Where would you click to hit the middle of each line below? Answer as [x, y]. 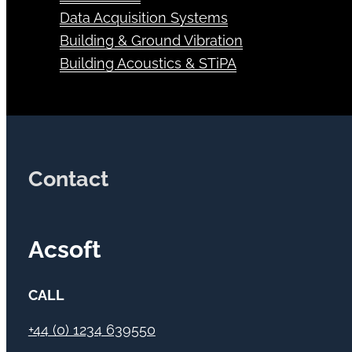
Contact [68, 195]
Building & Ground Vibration [151, 57]
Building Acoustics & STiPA [148, 79]
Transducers [100, 11]
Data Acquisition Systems [143, 34]
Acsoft [64, 266]
